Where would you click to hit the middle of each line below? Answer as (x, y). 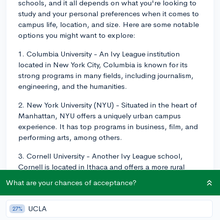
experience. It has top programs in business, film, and (108, 126)
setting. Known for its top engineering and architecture (110, 177)
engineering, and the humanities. (73, 86)
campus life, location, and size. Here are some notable (109, 24)
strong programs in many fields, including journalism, (106, 75)
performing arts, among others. (70, 137)
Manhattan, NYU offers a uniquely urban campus (99, 115)
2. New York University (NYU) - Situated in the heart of (108, 105)
